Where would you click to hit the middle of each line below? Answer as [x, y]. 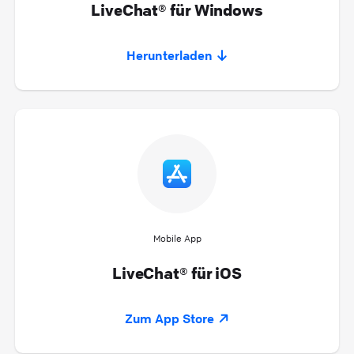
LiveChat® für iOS [177, 273]
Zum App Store [169, 318]
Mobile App [177, 238]
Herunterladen [169, 55]
